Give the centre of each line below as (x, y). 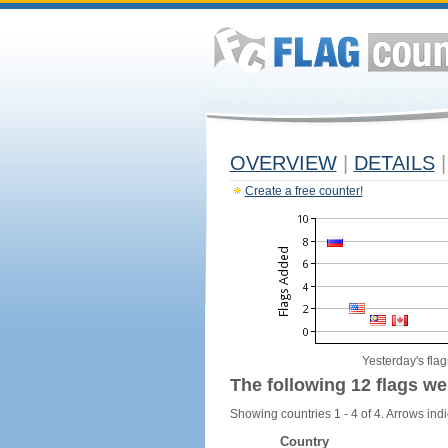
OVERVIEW (283, 163)
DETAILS (394, 163)
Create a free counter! (303, 191)
